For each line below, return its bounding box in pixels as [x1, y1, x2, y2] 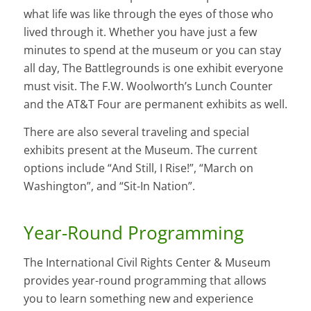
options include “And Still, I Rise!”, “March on [23, 160, 253, 176]
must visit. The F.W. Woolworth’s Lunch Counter [23, 78, 273, 94]
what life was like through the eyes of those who [23, 6, 274, 22]
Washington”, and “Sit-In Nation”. [23, 178, 195, 194]
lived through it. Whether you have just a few [23, 24, 257, 40]
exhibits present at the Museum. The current [23, 142, 258, 158]
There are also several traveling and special [23, 124, 249, 140]
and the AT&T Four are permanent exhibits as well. [23, 96, 287, 112]
